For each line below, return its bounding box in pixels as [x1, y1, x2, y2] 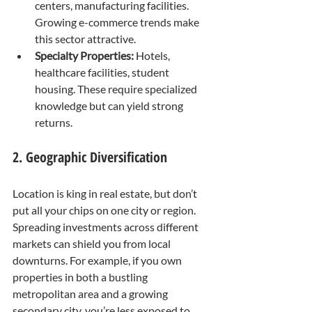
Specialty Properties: [35, 48, 134, 62]
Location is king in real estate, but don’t [13, 186, 199, 200]
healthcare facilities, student [35, 65, 171, 79]
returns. [35, 115, 72, 129]
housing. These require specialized [35, 81, 199, 95]
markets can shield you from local [13, 236, 173, 250]
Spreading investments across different [13, 219, 201, 233]
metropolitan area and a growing [13, 286, 170, 300]
